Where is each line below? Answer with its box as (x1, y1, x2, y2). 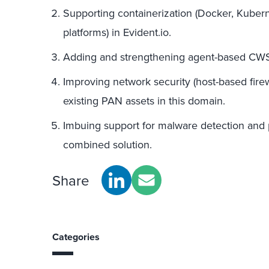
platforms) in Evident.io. (63, 25, 171, 40)
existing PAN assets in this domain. (63, 93, 225, 108)
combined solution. (63, 137, 152, 152)
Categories (52, 230, 100, 244)
